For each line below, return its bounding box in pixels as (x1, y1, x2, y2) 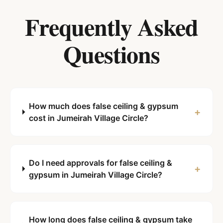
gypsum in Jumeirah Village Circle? (28, 170, 162, 180)
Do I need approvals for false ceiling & (28, 158, 172, 168)
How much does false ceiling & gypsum (28, 101, 178, 111)
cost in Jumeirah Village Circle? (28, 113, 148, 123)
